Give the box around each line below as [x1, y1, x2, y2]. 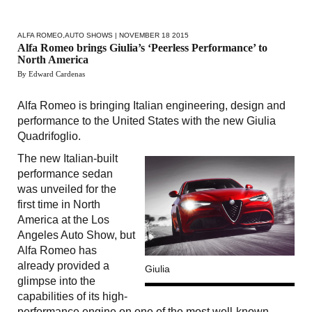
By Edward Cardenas [17, 69, 85, 78]
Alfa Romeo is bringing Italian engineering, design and [17, 99, 286, 111]
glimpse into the [17, 274, 95, 287]
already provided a [17, 259, 109, 272]
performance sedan [17, 167, 113, 180]
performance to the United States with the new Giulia [17, 114, 276, 127]
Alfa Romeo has [17, 244, 97, 256]
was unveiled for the [17, 182, 116, 195]
